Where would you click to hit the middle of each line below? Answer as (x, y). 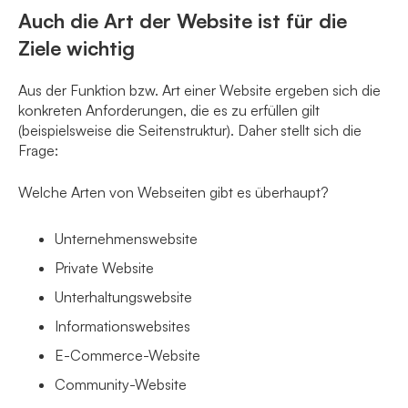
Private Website (104, 268)
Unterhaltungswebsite (123, 297)
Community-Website (121, 385)
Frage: (38, 151)
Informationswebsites (122, 326)
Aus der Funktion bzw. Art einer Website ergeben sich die (199, 91)
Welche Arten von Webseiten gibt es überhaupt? (173, 193)
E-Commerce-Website (127, 356)
